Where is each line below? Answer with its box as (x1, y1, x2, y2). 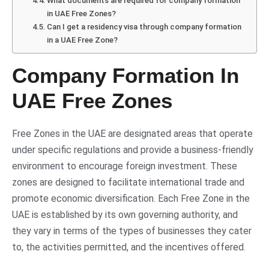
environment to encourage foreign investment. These (12, 160, 237, 172)
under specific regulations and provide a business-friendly (12, 144, 253, 156)
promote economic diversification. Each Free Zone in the (12, 193, 250, 205)
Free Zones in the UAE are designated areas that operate (12, 128, 253, 140)
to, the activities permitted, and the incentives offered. (12, 241, 246, 253)
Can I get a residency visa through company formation (47, 22, 242, 32)
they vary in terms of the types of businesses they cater (12, 225, 252, 237)
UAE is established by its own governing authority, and (12, 209, 238, 221)
